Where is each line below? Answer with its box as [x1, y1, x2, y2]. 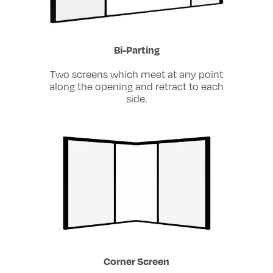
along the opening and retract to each [49, 80, 224, 93]
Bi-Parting [113, 43, 160, 57]
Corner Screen [104, 254, 169, 268]
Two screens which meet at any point [50, 68, 223, 81]
